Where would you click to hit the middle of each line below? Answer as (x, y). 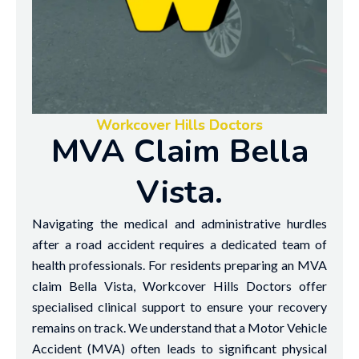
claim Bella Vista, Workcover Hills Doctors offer (179, 286)
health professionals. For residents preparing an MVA (179, 265)
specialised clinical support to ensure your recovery (179, 307)
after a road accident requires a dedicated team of (179, 244)
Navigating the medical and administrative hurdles (179, 223)
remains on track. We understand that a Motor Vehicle (179, 327)
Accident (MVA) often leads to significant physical (179, 348)
